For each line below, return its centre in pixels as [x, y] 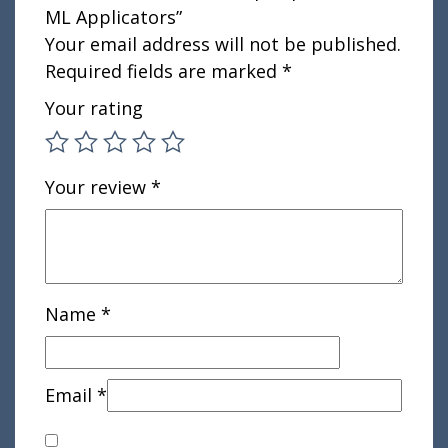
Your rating [94, 108]
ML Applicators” [113, 17]
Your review [98, 187]
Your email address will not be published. [223, 44]
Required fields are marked [163, 71]
